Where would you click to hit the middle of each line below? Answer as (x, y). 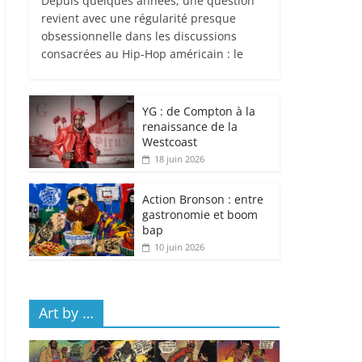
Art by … (66, 313)
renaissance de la (190, 127)
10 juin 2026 (179, 247)
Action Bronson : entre (203, 200)
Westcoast (170, 142)
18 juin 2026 (179, 159)
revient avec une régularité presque (139, 19)
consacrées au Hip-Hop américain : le (142, 54)
